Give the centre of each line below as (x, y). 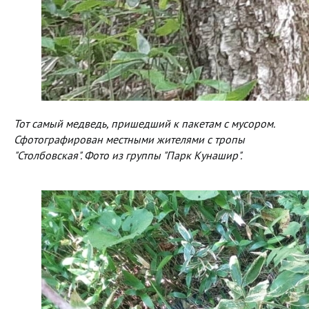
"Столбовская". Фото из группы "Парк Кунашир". (128, 155)
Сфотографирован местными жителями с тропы (129, 139)
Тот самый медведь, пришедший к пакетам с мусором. (144, 123)
